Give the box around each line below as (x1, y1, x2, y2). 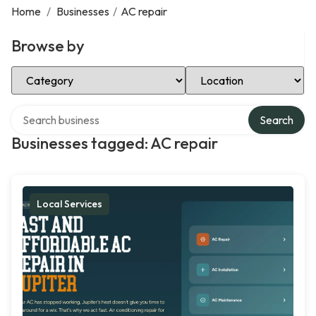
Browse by (11, 36, 85, 56)
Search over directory (11, 104, 116, 118)
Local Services (37, 197, 102, 210)
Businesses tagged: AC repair (11, 133, 218, 153)
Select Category (11, 64, 91, 78)
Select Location (185, 64, 262, 78)
